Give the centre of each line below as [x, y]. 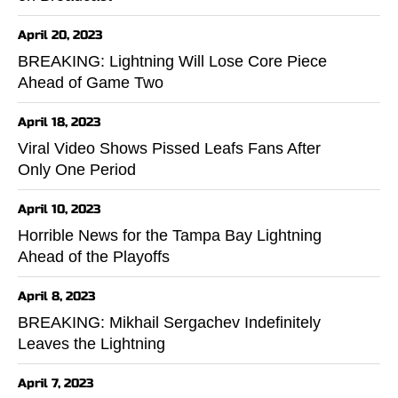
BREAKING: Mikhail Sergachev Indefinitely [169, 322]
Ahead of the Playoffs [94, 256]
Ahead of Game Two [91, 82]
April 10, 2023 [60, 209]
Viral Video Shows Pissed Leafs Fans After [169, 148]
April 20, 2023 [60, 35]
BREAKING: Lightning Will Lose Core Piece [172, 61]
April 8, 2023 [57, 296]
